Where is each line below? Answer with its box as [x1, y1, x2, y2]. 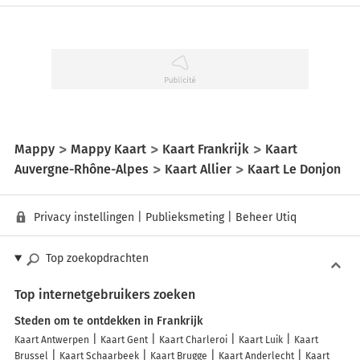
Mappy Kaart [71, 141, 146, 157]
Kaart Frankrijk [162, 141, 249, 157]
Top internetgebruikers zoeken [14, 287, 195, 303]
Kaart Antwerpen [14, 334, 89, 346]
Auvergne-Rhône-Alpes [14, 161, 149, 177]
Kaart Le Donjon [247, 161, 341, 177]
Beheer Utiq [235, 211, 297, 225]
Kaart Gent [100, 334, 148, 346]
